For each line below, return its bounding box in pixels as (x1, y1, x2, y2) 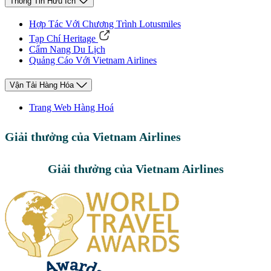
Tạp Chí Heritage (29, 33, 96, 44)
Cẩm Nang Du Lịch (29, 44, 105, 54)
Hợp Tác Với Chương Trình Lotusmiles (29, 18, 181, 29)
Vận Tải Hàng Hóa (10, 80, 74, 90)
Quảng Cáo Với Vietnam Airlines (29, 54, 157, 65)
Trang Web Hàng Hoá (29, 102, 114, 113)
